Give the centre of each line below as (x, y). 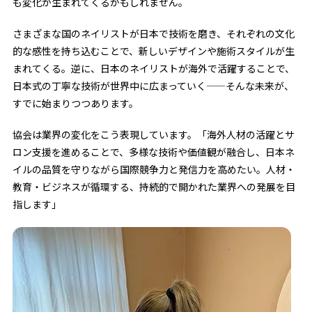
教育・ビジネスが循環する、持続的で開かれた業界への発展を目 (154, 187)
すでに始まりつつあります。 (75, 103)
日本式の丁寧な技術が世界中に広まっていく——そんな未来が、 (153, 86)
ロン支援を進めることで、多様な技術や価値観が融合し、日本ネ (153, 152)
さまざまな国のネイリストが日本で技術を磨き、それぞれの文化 (153, 34)
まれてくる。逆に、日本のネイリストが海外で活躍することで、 (153, 69)
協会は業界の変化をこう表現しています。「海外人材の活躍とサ (153, 135)
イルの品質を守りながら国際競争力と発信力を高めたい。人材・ (154, 170)
